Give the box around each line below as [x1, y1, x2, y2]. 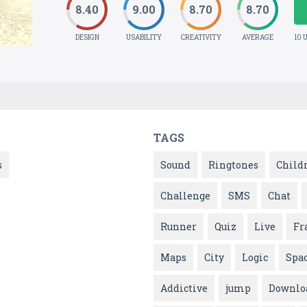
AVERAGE [242, 33, 274, 42]
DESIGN [75, 33, 99, 42]
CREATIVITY [180, 33, 221, 42]
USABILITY [126, 33, 162, 42]
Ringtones [208, 158, 258, 172]
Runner [160, 220, 197, 234]
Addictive [160, 282, 208, 295]
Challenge [160, 189, 210, 203]
